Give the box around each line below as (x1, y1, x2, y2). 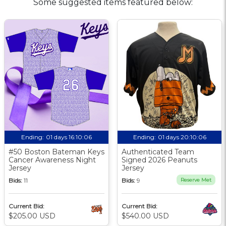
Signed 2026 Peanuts (122, 155, 197, 164)
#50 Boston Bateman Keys (9, 147, 104, 156)
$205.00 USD (9, 211, 55, 220)
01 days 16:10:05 (46, 133, 92, 141)
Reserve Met (181, 176, 211, 183)
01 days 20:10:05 (158, 133, 206, 141)
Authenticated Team (122, 147, 194, 156)
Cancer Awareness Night (9, 155, 96, 164)
